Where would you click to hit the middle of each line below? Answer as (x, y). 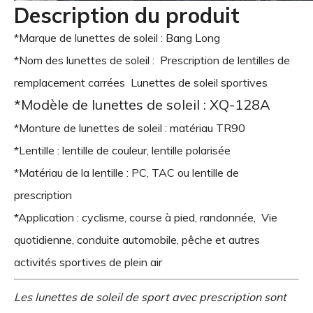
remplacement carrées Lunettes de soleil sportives (141, 82)
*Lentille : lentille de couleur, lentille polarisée (122, 150)
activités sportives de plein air (88, 262)
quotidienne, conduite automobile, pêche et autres (137, 239)
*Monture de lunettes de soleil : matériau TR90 (130, 128)
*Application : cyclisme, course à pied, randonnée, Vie (146, 217)
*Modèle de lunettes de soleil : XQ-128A (142, 104)
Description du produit (127, 15)
